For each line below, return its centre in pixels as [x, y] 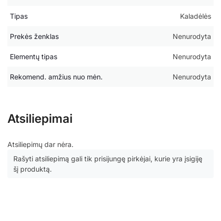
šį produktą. [33, 169]
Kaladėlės [196, 16]
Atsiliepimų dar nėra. [40, 145]
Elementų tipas [34, 57]
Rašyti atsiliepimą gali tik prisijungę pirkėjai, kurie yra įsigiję [108, 159]
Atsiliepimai [40, 119]
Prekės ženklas [34, 37]
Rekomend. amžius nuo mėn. [56, 77]
